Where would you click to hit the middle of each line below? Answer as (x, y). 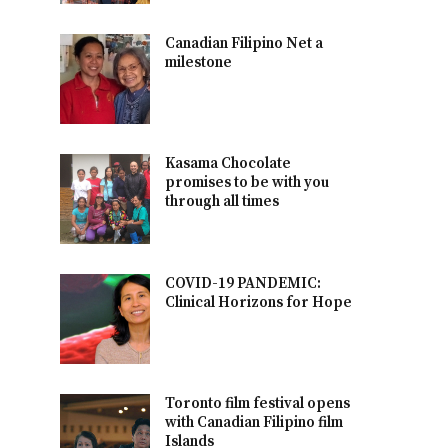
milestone (199, 62)
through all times (222, 201)
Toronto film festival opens (258, 403)
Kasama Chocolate (228, 163)
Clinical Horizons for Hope (259, 302)
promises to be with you (247, 182)
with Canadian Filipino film (254, 422)
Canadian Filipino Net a (244, 43)
